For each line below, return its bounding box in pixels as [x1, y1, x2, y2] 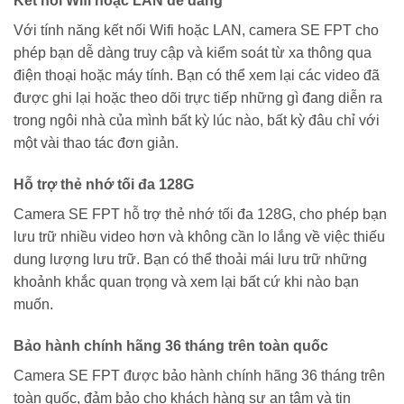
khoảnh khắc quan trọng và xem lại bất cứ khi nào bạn [14, 273, 359, 289]
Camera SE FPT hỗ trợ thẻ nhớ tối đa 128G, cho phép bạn [14, 206, 387, 222]
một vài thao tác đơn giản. [14, 135, 179, 151]
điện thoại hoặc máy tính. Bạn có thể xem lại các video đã [14, 68, 380, 84]
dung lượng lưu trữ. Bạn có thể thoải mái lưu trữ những [14, 251, 367, 267]
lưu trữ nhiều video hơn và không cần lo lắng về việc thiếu [14, 228, 385, 244]
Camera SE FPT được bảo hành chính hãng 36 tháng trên [14, 367, 385, 383]
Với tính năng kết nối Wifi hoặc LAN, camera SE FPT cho [14, 23, 379, 39]
